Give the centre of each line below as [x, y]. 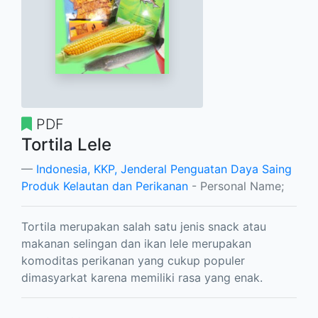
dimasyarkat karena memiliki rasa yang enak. [142, 278]
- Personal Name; [236, 186]
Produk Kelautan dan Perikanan [105, 186]
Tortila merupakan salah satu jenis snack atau [144, 227]
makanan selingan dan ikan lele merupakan [136, 244]
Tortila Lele [66, 145]
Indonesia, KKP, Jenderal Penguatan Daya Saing [164, 169]
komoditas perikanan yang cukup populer [133, 261]
